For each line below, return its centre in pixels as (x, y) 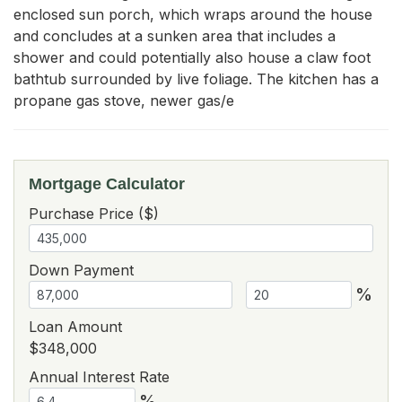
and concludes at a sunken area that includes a (175, 35)
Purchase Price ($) (94, 213)
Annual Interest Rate (99, 376)
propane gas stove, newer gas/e (124, 100)
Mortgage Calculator (107, 184)
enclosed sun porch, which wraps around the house (193, 14)
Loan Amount (75, 326)
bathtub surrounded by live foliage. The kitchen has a (196, 79)
